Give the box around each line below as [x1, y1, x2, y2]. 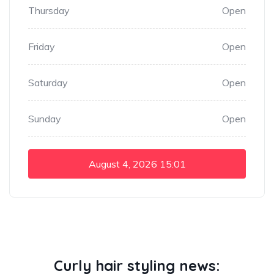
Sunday [28, 112, 61, 125]
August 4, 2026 [88, 157, 157, 170]
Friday [28, 40, 55, 53]
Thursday [28, 4, 70, 17]
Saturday [28, 76, 68, 89]
